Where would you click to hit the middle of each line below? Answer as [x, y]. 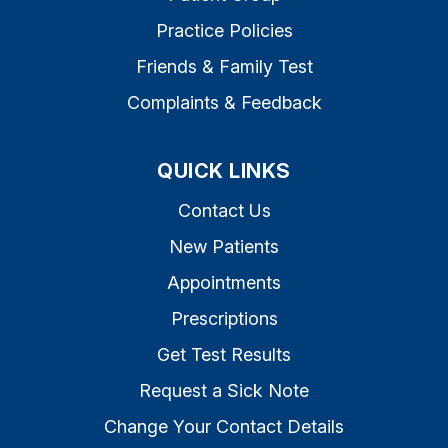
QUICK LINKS [224, 171]
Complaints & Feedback [224, 102]
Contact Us [224, 210]
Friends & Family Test [224, 66]
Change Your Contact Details [224, 426]
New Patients [224, 246]
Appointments [224, 282]
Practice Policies [224, 30]
